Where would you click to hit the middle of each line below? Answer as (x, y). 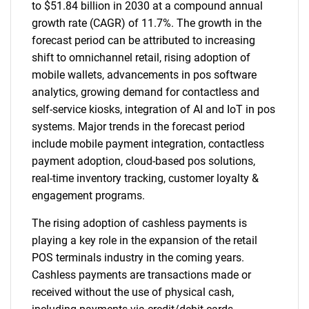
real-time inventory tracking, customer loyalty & (145, 178)
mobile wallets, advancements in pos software (144, 75)
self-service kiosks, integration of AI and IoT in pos (153, 109)
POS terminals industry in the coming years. (138, 258)
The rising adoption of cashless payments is (139, 223)
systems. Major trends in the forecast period (138, 127)
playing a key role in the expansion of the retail (144, 240)
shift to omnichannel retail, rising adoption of (141, 58)
